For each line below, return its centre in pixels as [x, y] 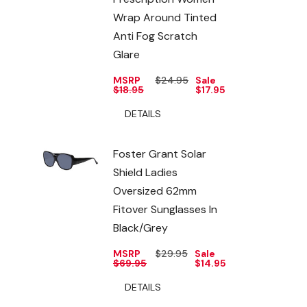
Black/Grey [140, 228]
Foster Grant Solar [160, 153]
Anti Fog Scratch [155, 36]
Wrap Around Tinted [165, 17]
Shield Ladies [145, 172]
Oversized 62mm [155, 191]
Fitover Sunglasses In [165, 209]
